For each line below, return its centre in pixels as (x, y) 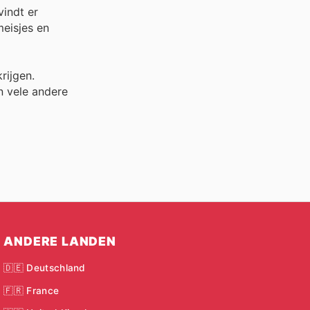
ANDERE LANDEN (60, 241)
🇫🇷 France (31, 290)
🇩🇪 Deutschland (45, 268)
